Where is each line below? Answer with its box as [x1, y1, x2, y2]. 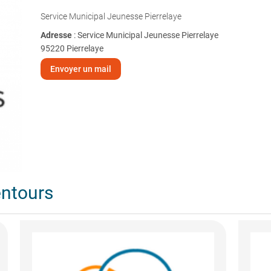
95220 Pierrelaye [40, 44, 103, 53]
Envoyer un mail [50, 64, 111, 74]
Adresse [40, 30, 74, 40]
